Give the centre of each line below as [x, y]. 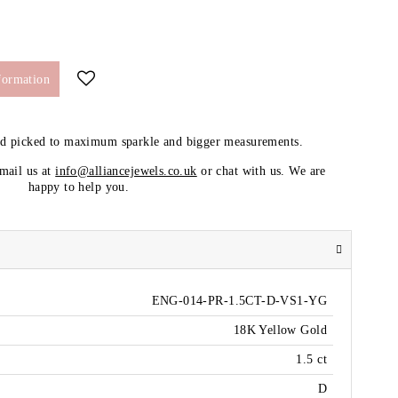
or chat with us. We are [261, 171]
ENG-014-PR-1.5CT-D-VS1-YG [239, 301]
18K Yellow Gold [280, 330]
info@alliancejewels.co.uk [126, 171]
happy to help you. [79, 187]
